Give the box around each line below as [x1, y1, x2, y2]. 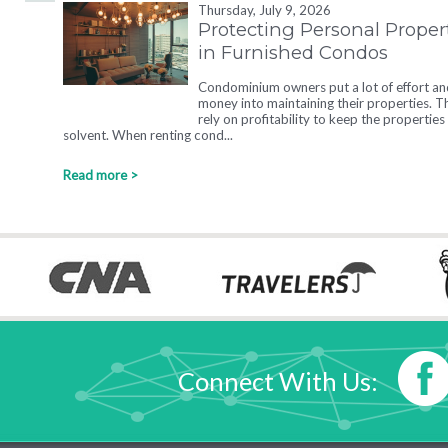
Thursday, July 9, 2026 [198, 2, 331, 18]
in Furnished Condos [198, 41, 388, 64]
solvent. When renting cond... [63, 127, 233, 143]
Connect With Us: [178, 366, 383, 396]
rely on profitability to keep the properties [198, 111, 445, 127]
